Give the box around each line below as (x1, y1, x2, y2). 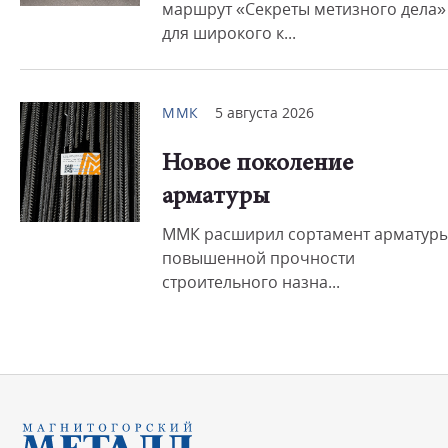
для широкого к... (162, 22, 296, 44)
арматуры (162, 185, 270, 210)
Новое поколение (162, 152, 353, 177)
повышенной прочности (162, 247, 355, 269)
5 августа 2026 (214, 103, 314, 122)
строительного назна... (162, 271, 340, 293)
